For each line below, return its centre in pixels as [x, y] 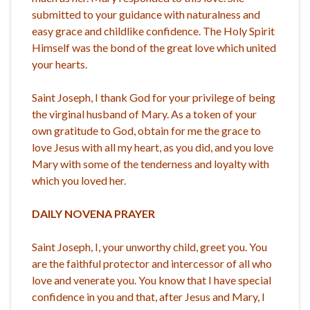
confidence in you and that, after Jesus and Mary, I [148, 296]
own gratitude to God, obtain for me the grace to [146, 130]
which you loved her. [79, 180]
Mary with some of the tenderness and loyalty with [151, 163]
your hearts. [60, 64]
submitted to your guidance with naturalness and [146, 14]
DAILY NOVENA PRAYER [93, 213]
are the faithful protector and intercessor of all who [152, 263]
